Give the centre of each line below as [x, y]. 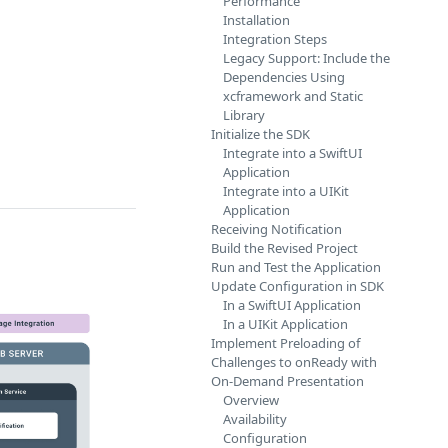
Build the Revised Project [284, 248]
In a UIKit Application [285, 324]
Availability [255, 419]
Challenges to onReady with [294, 362]
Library [244, 115]
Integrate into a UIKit [286, 191]
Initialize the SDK [260, 134]
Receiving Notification [276, 229]
